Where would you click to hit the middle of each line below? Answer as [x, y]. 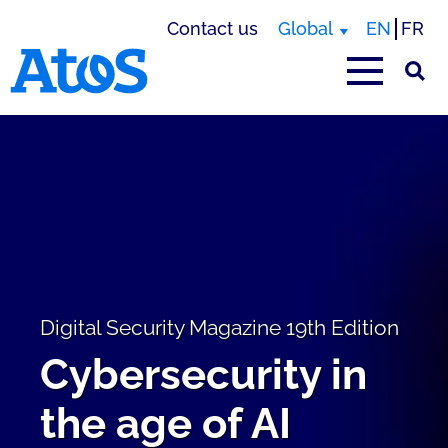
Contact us [212, 28]
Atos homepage [77, 103]
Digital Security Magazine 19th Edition [219, 327]
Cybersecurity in [203, 374]
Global [305, 28]
